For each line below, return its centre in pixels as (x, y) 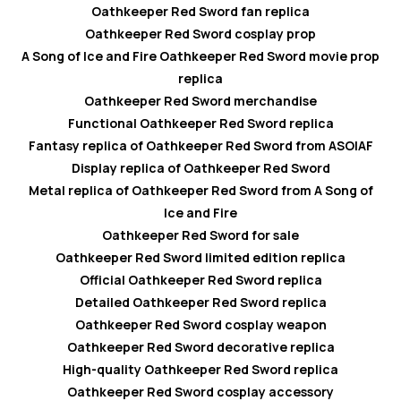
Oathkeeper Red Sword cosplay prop (200, 34)
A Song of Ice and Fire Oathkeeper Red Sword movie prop (200, 56)
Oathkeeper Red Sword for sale (200, 235)
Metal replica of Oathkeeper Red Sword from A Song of (200, 191)
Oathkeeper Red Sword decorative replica (200, 347)
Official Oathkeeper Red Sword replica (200, 280)
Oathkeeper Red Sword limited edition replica (200, 258)
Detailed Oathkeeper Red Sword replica (200, 303)
